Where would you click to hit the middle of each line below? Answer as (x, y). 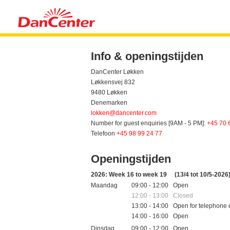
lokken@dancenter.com (124, 113)
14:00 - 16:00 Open (160, 216)
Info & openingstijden (147, 56)
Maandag (104, 185)
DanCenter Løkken (117, 72)
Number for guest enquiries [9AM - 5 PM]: (149, 123)
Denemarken (109, 103)
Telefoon (104, 134)
